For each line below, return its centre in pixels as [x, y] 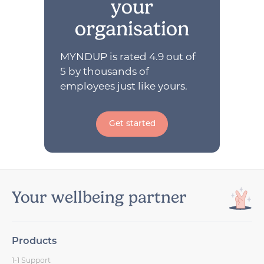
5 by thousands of [105, 72]
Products [34, 241]
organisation [132, 29]
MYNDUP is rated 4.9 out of [128, 57]
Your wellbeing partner [100, 197]
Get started [132, 124]
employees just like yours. [124, 86]
